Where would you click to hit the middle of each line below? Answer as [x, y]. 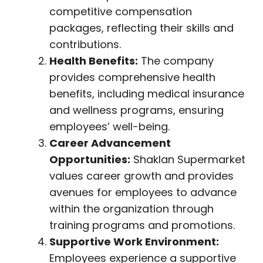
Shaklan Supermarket [188, 159]
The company [176, 61]
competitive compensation [121, 11]
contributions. [85, 44]
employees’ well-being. [109, 127]
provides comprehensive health [132, 77]
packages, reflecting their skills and [141, 28]
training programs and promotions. [142, 225]
